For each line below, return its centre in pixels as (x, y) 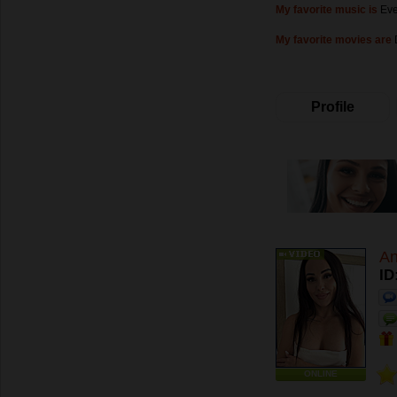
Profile (333, 107)
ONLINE (321, 374)
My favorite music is (327, 10)
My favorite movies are (334, 40)
